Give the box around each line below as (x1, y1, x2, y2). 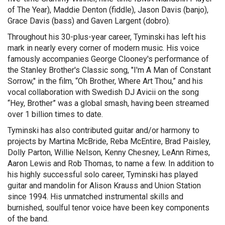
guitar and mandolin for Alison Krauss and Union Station (8, 181, 201, 190)
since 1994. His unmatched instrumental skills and (8, 192, 183, 201)
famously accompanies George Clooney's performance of (8, 54, 209, 64)
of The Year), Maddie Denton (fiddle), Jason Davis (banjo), (8, 5, 208, 15)
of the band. (8, 214, 49, 223)
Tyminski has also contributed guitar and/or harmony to (8, 126, 199, 135)
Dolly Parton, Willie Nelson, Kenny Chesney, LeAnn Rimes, (8, 148, 210, 157)
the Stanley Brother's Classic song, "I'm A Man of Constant (8, 65, 211, 75)
